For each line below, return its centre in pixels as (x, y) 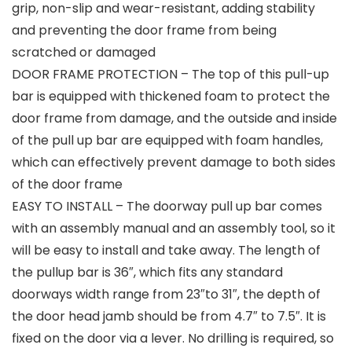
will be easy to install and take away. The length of (166, 251)
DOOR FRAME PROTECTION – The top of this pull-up (170, 75)
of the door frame (67, 185)
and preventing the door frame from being (144, 31)
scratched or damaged (84, 53)
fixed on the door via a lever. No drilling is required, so (173, 339)
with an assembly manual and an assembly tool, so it (174, 229)
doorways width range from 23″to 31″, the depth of (166, 295)
